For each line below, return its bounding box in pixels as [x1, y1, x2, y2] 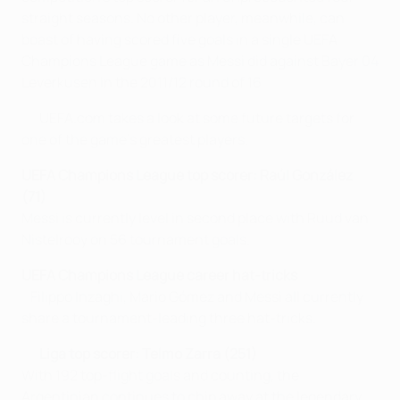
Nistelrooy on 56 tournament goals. [21, 229, 271, 249]
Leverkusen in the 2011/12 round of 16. [21, 72, 265, 92]
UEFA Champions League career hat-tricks [21, 265, 297, 285]
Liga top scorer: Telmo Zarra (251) [39, 344, 266, 363]
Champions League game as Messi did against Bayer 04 [21, 51, 379, 71]
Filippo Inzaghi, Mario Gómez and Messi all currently [21, 287, 363, 306]
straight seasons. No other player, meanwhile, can [21, 8, 345, 28]
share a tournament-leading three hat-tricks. [21, 308, 316, 328]
